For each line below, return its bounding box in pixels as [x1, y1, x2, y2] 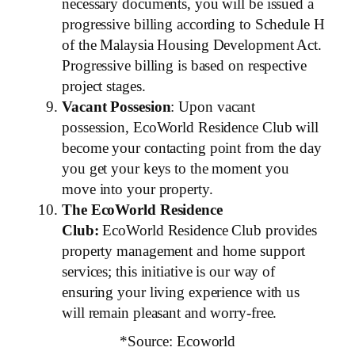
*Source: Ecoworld [119, 332, 236, 349]
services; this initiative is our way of [62, 262, 276, 280]
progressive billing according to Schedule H [62, 15, 325, 32]
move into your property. [62, 180, 213, 197]
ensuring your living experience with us [62, 283, 300, 300]
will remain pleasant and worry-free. [62, 303, 277, 321]
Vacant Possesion [62, 97, 171, 115]
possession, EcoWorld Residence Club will [62, 118, 319, 136]
